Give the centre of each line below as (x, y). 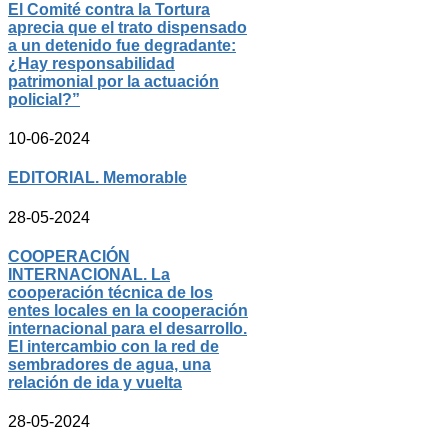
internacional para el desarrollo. (127, 328)
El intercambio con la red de (113, 346)
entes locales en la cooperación (128, 310)
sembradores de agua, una (109, 364)
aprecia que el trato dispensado (127, 27)
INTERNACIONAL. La (89, 274)
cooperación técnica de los (110, 292)
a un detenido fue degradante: (122, 45)
